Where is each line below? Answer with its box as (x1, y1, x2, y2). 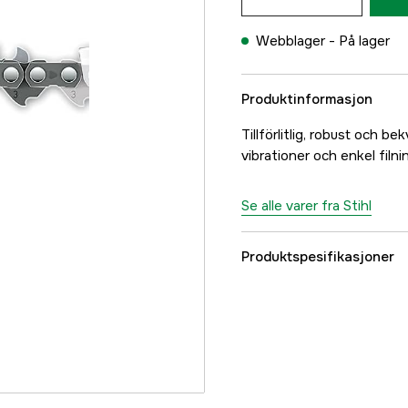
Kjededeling (263, 387, 339, 405)
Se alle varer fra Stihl (241, 197, 372, 215)
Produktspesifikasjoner (241, 248, 394, 266)
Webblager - (256, 32, 339, 50)
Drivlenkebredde (263, 342, 368, 360)
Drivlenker (263, 296, 327, 314)
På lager (339, 32, 390, 50)
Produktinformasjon (241, 90, 372, 108)
